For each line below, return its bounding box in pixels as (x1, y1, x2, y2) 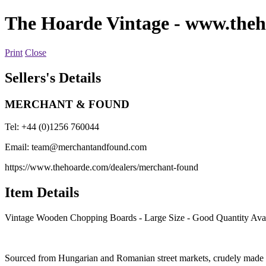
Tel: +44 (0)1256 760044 (5, 122, 99, 132)
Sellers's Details (5, 69, 101, 85)
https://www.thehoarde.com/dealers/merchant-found (5, 162, 198, 173)
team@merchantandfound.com (31, 142, 147, 153)
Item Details (5, 185, 79, 201)
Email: (5, 142, 31, 153)
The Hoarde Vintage (5, 12, 169, 34)
